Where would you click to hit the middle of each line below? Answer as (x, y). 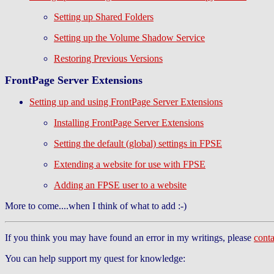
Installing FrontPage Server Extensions (129, 123)
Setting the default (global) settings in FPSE (138, 143)
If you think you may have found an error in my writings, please (129, 238)
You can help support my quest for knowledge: (95, 258)
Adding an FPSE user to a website (120, 185)
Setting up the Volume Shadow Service (129, 38)
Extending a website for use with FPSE (130, 164)
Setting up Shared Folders (104, 17)
